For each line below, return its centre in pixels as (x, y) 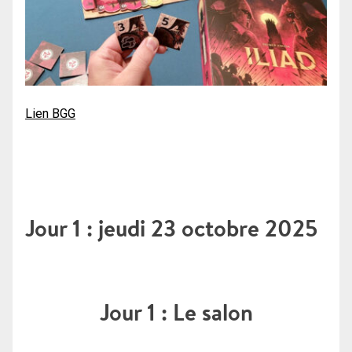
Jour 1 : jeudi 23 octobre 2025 (171, 229)
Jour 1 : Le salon (176, 313)
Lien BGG (50, 114)
